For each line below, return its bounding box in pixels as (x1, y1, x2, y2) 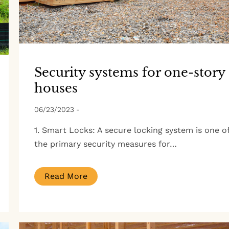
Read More (44, 171, 87, 181)
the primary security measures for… (34, 139, 177, 149)
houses (34, 80, 78, 96)
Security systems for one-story (34, 64, 225, 80)
